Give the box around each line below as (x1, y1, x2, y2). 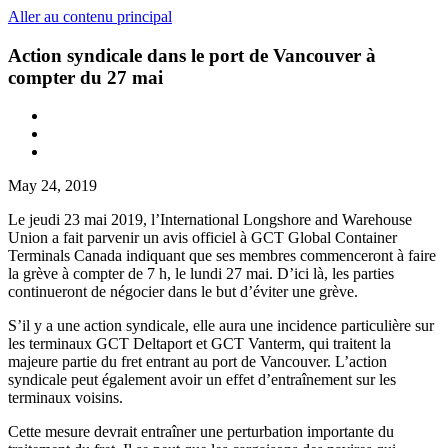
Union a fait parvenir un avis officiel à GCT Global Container (8, 229, 397, 247)
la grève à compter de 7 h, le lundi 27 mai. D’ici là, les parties (8, 265, 394, 283)
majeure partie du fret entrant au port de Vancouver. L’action (8, 353, 387, 371)
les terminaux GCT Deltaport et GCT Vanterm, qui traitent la (8, 335, 391, 353)
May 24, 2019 (8, 177, 97, 195)
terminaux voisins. (8, 389, 123, 407)
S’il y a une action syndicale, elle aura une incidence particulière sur (8, 317, 434, 335)
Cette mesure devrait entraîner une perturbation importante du (8, 423, 394, 441)
